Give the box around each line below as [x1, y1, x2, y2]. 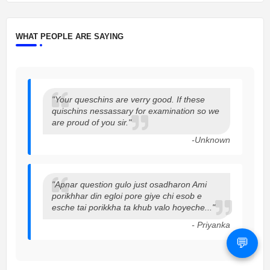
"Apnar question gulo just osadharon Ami [52, 180, 207, 190]
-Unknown [192, 135, 230, 145]
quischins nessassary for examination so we [52, 106, 219, 116]
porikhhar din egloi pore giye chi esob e [52, 191, 202, 201]
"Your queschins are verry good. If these [52, 95, 205, 105]
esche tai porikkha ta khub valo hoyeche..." [52, 202, 215, 213]
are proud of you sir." [52, 118, 131, 128]
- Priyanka [192, 220, 230, 230]
